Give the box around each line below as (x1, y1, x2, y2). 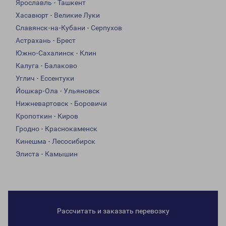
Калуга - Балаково (16, 62, 77, 70)
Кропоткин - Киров (16, 112, 78, 121)
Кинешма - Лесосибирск (16, 137, 95, 146)
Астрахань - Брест (16, 36, 76, 45)
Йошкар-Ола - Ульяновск (16, 87, 100, 95)
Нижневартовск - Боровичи (16, 99, 107, 108)
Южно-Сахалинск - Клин (16, 49, 96, 58)
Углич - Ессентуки (16, 74, 74, 83)
